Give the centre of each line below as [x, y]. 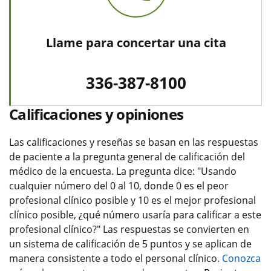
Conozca [241, 258]
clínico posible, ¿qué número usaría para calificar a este [135, 214]
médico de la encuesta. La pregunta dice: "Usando [123, 171]
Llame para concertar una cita [136, 42]
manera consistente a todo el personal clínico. [116, 258]
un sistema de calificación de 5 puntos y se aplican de [130, 243]
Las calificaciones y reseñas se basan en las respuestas [134, 142]
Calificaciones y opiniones [96, 114]
